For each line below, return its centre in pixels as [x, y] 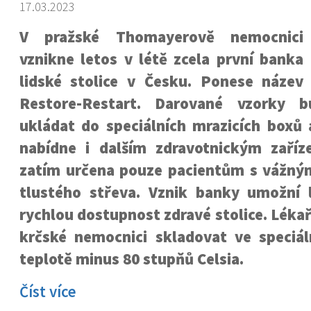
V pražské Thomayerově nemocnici [161, 37]
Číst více [48, 292]
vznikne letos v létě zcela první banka [161, 59]
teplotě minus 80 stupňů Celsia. [131, 259]
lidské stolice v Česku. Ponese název [161, 81]
